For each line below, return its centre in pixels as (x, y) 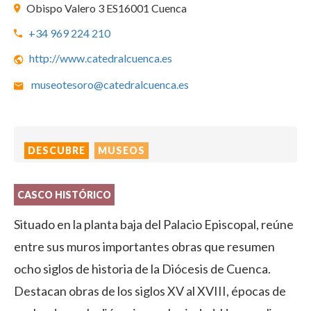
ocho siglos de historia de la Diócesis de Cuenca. (142, 269)
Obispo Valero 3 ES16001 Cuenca (107, 8)
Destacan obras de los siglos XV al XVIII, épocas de (150, 291)
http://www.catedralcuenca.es (101, 58)
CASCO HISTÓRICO (64, 195)
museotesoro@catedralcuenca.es (110, 84)
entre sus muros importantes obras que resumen (144, 246)
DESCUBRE (57, 150)
